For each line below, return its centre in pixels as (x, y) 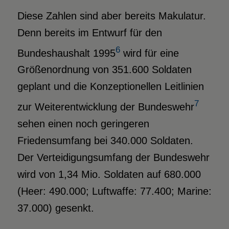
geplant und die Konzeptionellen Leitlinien (110, 87)
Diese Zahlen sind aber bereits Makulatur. (111, 16)
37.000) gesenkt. (55, 208)
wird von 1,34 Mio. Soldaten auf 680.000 (109, 174)
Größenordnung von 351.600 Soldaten (104, 70)
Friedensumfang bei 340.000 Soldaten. (105, 140)
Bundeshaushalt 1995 (66, 53)
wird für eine (149, 53)
